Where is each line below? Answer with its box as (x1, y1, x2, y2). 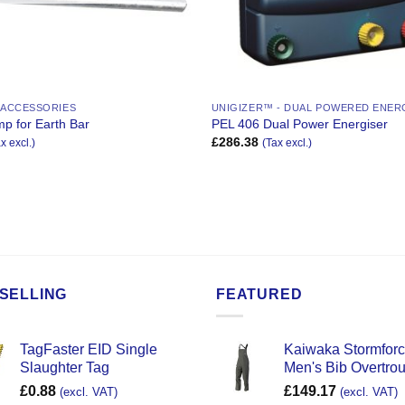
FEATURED (216, 286, 303, 302)
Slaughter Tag (19, 360, 109, 376)
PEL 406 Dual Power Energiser (211, 117, 388, 131)
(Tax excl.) (261, 137, 312, 149)
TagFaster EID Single (19, 342, 157, 358)
